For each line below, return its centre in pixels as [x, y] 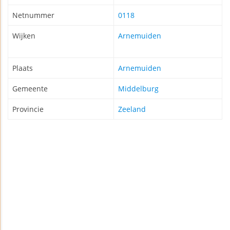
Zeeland [132, 109]
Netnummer [33, 15]
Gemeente [30, 89]
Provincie [28, 109]
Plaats [23, 68]
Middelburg [138, 89]
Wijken [24, 36]
